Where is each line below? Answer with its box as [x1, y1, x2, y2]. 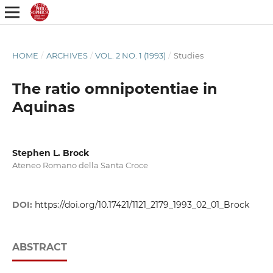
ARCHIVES [46, 50, 88, 60]
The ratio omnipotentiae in [12, 79, 218, 97]
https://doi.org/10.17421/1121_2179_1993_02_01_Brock [34, 199, 249, 211]
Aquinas [12, 97, 75, 116]
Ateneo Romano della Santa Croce [12, 160, 148, 170]
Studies [173, 50, 204, 60]
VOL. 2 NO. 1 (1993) [95, 50, 166, 60]
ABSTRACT [12, 241, 67, 253]
